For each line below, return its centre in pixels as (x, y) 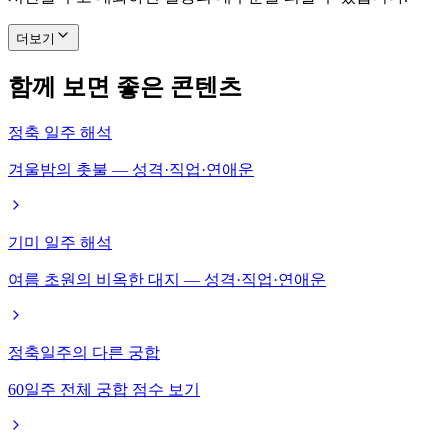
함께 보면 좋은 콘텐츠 (125, 87)
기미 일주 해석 (60, 243)
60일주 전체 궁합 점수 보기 (104, 390)
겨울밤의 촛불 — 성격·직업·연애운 (131, 170)
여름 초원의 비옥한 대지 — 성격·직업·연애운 (167, 280)
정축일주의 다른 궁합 (84, 353)
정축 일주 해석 (60, 133)
